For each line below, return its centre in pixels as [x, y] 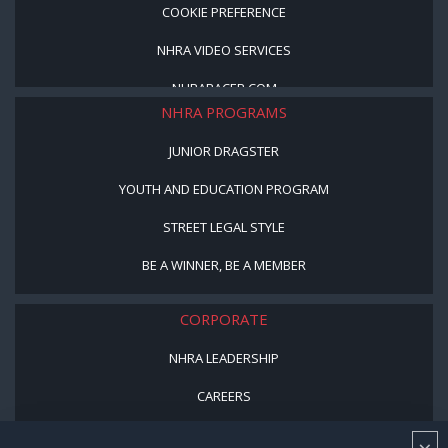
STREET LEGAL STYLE [224, 226]
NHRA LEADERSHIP [224, 357]
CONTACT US [224, 433]
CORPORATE [224, 318]
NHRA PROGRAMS [224, 111]
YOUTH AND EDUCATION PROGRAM [224, 188]
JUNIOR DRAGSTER [224, 150]
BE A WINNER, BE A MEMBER [224, 264]
